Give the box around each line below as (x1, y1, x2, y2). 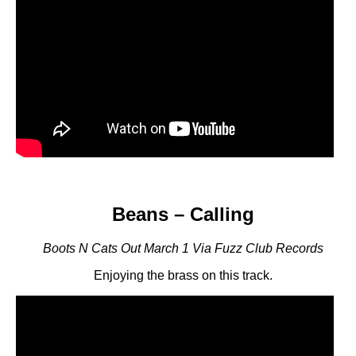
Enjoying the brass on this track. (93, 268, 273, 282)
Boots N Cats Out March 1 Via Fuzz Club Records (42, 241, 323, 255)
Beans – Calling (111, 203, 254, 225)
